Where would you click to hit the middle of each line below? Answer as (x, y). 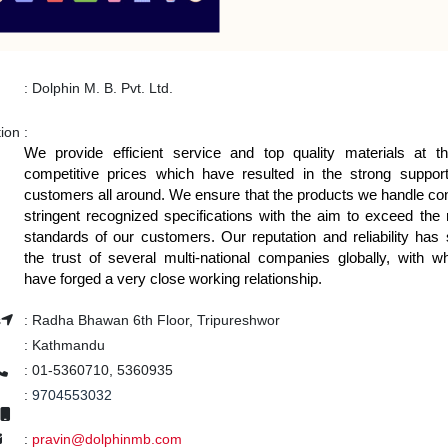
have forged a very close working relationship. (172, 278)
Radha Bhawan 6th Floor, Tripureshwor (153, 319)
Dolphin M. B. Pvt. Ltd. (100, 87)
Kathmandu (66, 344)
